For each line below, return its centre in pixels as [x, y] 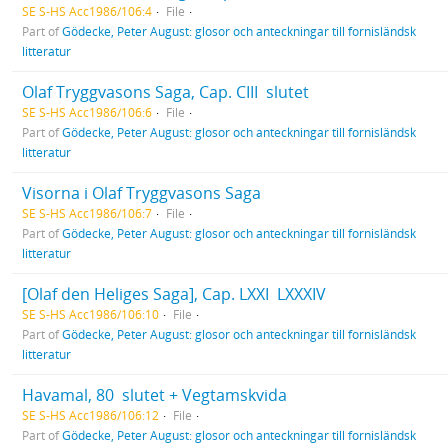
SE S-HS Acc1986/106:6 [87, 112]
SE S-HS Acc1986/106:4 [87, 11]
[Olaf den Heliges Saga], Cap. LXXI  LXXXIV [174, 294]
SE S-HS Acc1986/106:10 [90, 314]
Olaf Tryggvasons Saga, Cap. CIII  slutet [165, 92]
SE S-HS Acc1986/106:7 [87, 213]
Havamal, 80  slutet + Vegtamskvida [154, 395]
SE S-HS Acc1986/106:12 [90, 415]
